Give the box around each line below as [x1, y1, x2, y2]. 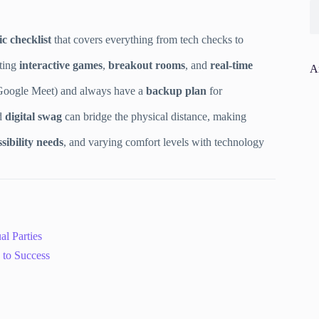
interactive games [19, 59, 103, 72]
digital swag [5, 110, 62, 123]
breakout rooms [108, 59, 185, 72]
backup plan [146, 85, 206, 98]
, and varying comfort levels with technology [63, 136, 264, 149]
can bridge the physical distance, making [62, 110, 246, 123]
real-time [210, 59, 253, 72]
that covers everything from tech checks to [51, 33, 244, 46]
